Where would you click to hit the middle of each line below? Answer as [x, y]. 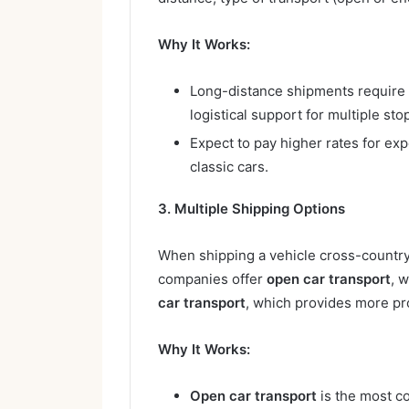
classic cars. [229, 166]
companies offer [212, 278]
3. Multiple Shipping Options [252, 208]
